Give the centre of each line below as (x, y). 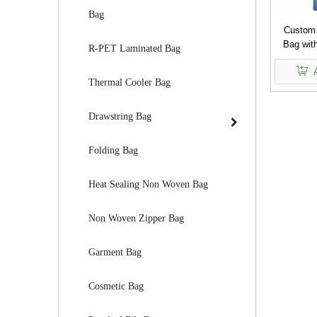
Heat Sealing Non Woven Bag (148, 184)
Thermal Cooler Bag (129, 82)
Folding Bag (113, 150)
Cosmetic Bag (116, 286)
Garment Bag (115, 252)
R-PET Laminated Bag (134, 48)
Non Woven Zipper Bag (136, 218)
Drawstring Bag (120, 116)
